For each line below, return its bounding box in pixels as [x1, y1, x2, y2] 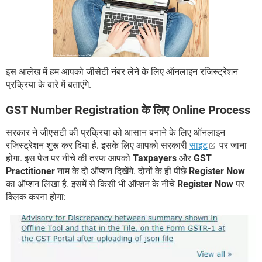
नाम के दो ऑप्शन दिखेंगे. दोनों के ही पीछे [55, 165, 189, 177]
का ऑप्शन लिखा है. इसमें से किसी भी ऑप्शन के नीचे [6, 178, 177, 189]
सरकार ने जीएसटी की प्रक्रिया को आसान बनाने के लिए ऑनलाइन [6, 126, 225, 138]
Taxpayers [133, 152, 177, 164]
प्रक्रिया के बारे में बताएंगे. [6, 78, 91, 90]
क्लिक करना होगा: [6, 191, 66, 202]
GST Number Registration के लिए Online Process [6, 102, 250, 117]
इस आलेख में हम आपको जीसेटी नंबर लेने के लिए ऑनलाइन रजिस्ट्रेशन [6, 65, 238, 77]
